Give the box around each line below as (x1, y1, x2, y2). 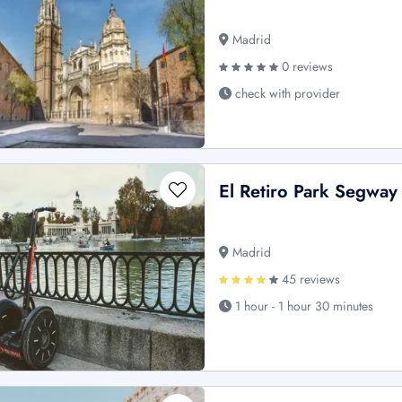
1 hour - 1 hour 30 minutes (232, 297, 374, 316)
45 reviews (278, 270, 341, 289)
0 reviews (278, 57, 334, 76)
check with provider (232, 84, 341, 103)
